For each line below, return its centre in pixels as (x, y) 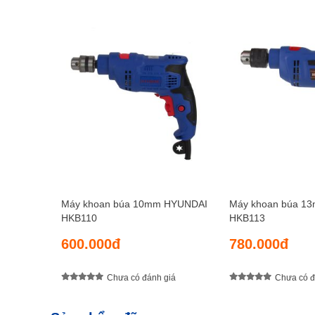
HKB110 (79, 218)
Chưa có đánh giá (141, 277)
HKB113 (247, 218)
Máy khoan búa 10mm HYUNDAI (134, 204)
